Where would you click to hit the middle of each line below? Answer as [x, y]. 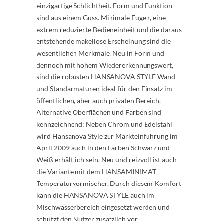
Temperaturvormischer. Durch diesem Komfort [109, 184]
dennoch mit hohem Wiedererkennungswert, [105, 65]
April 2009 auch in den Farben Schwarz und [103, 148]
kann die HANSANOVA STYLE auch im [95, 195]
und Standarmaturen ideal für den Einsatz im [104, 89]
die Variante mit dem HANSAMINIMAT [96, 172]
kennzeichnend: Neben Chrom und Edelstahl [104, 124]
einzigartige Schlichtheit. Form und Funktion [104, 6]
